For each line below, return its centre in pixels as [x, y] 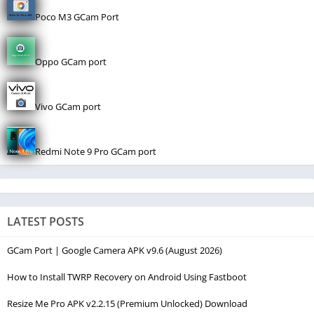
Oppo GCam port [71, 61]
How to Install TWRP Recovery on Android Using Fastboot [127, 277]
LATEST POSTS [46, 221]
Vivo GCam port [68, 106]
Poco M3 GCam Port [77, 16]
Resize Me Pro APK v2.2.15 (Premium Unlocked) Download [127, 303]
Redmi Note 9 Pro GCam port [96, 151]
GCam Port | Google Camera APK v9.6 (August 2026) [115, 250]
